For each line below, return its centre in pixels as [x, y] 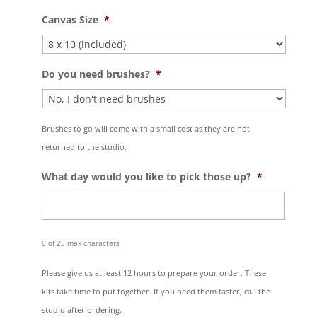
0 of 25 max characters [80, 243]
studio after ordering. [81, 310]
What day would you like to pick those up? [146, 177]
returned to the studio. [84, 147]
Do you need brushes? [96, 74]
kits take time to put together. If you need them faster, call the [156, 292]
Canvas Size [70, 20]
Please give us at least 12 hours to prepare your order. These [154, 273]
